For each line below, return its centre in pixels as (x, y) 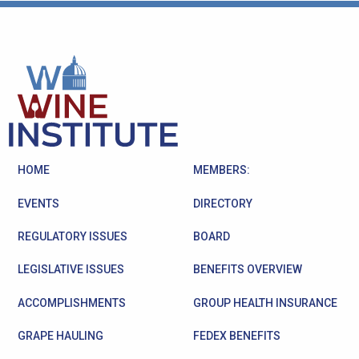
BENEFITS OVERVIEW (248, 270)
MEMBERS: (222, 170)
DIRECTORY (223, 203)
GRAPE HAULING (61, 336)
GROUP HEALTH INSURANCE (265, 303)
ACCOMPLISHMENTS (72, 303)
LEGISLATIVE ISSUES (71, 270)
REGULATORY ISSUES (73, 236)
